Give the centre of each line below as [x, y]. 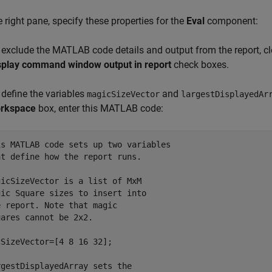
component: [231, 21]
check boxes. [200, 65]
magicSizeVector [123, 94]
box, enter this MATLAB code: [100, 109]
